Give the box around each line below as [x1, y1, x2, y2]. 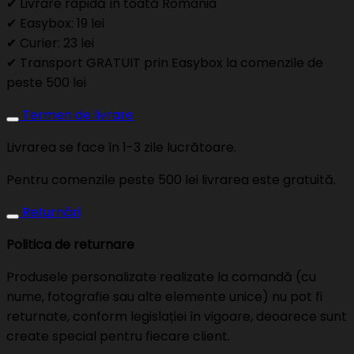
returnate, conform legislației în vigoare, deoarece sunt [6, 307, 347, 326]
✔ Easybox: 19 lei [6, 14, 104, 33]
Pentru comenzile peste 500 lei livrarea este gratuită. [6, 171, 336, 190]
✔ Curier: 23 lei [6, 34, 94, 53]
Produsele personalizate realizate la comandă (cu [6, 268, 316, 287]
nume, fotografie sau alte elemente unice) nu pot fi [6, 288, 322, 307]
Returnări [22, 203, 81, 222]
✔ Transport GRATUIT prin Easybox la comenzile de [6, 54, 323, 73]
